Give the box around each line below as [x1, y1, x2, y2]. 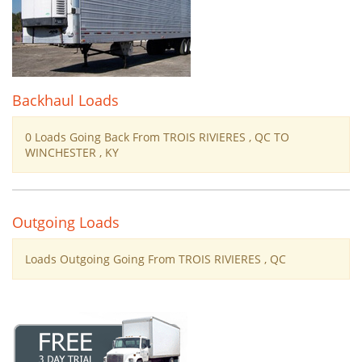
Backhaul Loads [12, 90, 119, 110]
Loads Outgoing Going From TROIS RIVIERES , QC [25, 251, 286, 267]
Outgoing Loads [12, 213, 120, 232]
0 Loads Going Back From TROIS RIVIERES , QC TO [25, 129, 289, 145]
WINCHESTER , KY [25, 145, 119, 160]
